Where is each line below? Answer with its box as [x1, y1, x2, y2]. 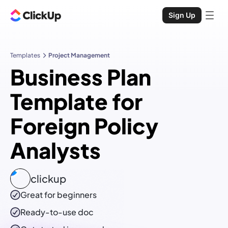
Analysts [10, 136, 101, 164]
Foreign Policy [10, 112, 158, 139]
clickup [31, 172, 66, 185]
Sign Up [168, 11, 195, 19]
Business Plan [10, 63, 151, 91]
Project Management [48, 51, 110, 59]
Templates [10, 51, 40, 59]
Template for [10, 88, 142, 115]
